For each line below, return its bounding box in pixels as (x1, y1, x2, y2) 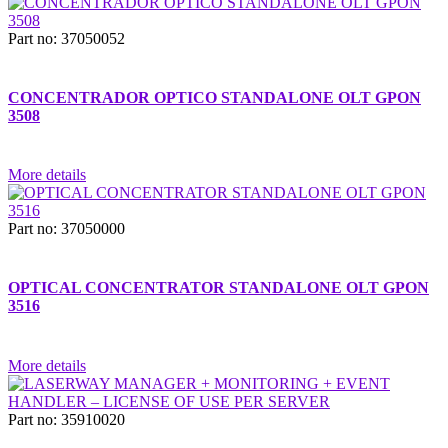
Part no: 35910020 (8, 410, 125, 428)
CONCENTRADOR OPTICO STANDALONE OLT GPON (8, 88, 421, 106)
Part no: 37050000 (8, 220, 125, 238)
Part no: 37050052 (8, 29, 125, 47)
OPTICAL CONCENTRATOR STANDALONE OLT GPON (8, 279, 429, 297)
